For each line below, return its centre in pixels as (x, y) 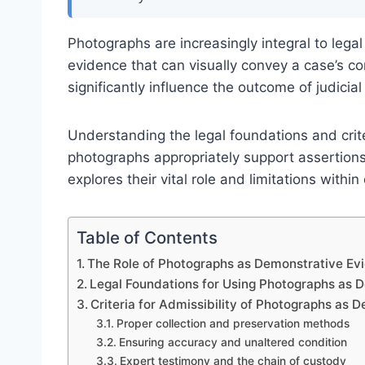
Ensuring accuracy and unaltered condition (233, 342)
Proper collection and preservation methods (233, 323)
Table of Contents (147, 237)
